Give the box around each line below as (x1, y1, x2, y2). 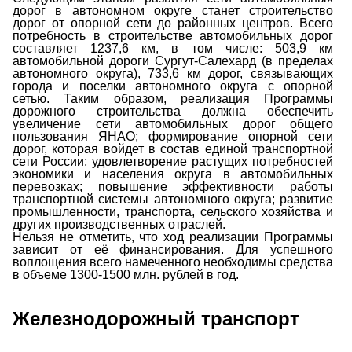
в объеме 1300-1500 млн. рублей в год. (13, 268, 239, 282)
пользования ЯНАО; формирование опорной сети (13, 130, 333, 144)
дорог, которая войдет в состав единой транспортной (13, 142, 333, 156)
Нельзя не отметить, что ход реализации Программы (13, 230, 333, 244)
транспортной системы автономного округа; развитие (13, 192, 333, 207)
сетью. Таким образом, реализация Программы (13, 92, 333, 106)
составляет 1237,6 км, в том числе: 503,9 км (13, 42, 333, 56)
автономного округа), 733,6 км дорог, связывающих (13, 67, 333, 81)
